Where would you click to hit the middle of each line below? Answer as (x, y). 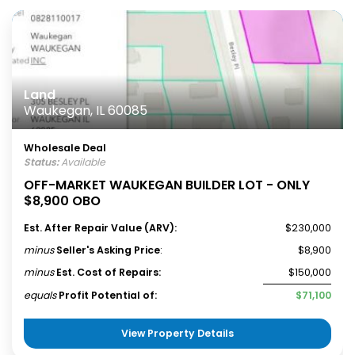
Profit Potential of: (108, 295)
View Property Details (177, 333)
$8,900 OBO (62, 201)
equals (40, 295)
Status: (41, 162)
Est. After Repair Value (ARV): (100, 228)
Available (82, 162)
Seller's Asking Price (108, 250)
